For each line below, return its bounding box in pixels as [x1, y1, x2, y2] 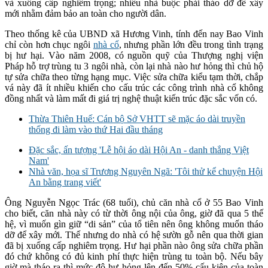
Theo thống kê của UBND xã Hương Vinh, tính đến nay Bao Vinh [5, 28, 263, 39]
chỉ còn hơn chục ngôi [5, 39, 93, 50]
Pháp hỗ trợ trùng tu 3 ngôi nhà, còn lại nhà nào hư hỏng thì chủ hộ [5, 60, 263, 71]
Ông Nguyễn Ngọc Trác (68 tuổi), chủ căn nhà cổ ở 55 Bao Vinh [5, 197, 263, 208]
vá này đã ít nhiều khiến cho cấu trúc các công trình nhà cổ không [5, 82, 263, 93]
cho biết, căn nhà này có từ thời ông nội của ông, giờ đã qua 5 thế [5, 208, 263, 218]
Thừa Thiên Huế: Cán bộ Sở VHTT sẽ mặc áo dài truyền [29, 113, 245, 124]
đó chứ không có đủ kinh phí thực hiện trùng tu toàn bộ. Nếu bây [5, 251, 263, 261]
